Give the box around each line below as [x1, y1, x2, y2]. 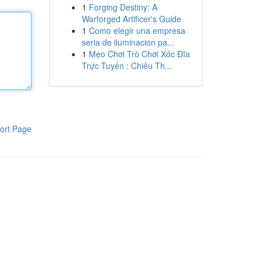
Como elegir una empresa [88, 25, 185, 36]
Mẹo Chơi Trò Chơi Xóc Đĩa [88, 48, 190, 60]
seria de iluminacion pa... [81, 36, 174, 48]
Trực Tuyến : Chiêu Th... [81, 60, 172, 71]
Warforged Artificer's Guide [81, 13, 181, 25]
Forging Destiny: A [88, 1, 157, 13]
